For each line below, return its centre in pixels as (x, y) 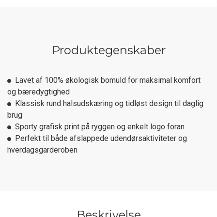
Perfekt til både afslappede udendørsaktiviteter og (101, 138)
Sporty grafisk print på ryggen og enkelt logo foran (100, 127)
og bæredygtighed (39, 92)
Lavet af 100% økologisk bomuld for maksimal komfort (108, 80)
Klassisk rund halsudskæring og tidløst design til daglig (109, 103)
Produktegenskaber (108, 50)
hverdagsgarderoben (42, 150)
